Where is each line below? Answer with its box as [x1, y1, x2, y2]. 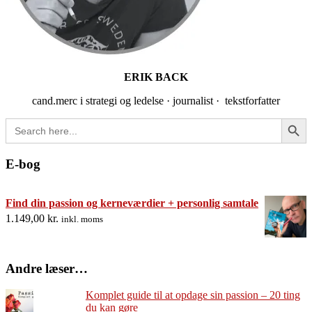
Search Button [281, 112, 307, 123]
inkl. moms [61, 213, 103, 224]
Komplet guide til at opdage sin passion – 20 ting [85, 289, 300, 302]
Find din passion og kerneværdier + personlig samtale [6, 196, 258, 209]
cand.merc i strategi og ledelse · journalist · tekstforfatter [32, 95, 280, 107]
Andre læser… [6, 260, 88, 276]
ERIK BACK [124, 71, 188, 84]
